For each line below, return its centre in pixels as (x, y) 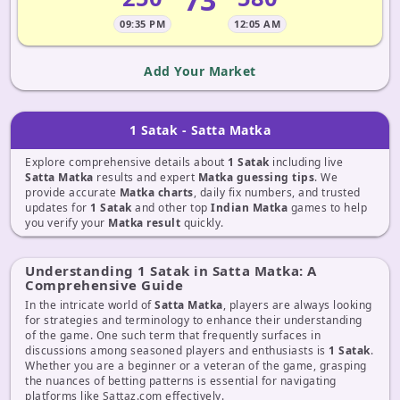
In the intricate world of (90, 305)
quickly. (202, 223)
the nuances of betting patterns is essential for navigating (181, 381)
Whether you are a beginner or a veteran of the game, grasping (196, 366)
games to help (327, 208)
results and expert (146, 177)
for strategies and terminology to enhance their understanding (194, 320)
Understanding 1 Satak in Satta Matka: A (171, 271)
